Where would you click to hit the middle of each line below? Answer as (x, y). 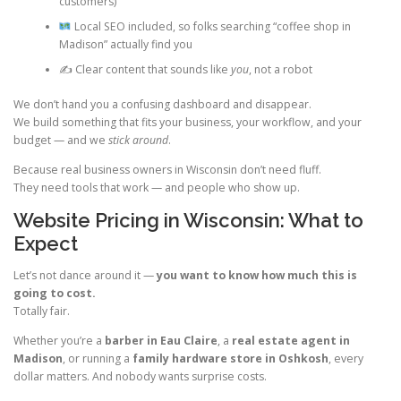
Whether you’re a (59, 341)
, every (346, 358)
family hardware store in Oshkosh (230, 358)
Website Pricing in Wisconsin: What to (188, 220)
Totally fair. (42, 311)
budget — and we (61, 140)
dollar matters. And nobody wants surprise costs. (140, 376)
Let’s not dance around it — (85, 275)
